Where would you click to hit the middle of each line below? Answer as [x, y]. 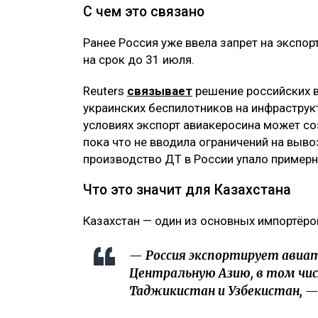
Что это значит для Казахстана [187, 190]
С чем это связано [144, 11]
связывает [160, 91]
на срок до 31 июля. [139, 59]
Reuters [105, 91]
